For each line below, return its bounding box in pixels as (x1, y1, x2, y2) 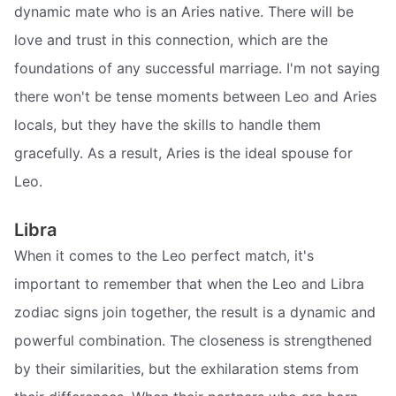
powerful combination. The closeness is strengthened (14, 331, 372, 349)
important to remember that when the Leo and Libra (14, 274, 364, 293)
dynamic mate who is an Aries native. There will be (14, 3, 354, 20)
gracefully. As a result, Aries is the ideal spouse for (14, 144, 353, 162)
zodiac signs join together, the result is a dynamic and (14, 302, 376, 321)
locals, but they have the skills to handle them (14, 116, 321, 133)
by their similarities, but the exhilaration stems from (14, 359, 359, 377)
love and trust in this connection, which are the (14, 31, 328, 49)
